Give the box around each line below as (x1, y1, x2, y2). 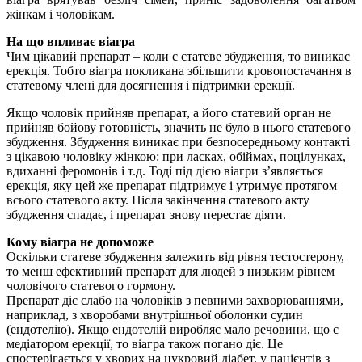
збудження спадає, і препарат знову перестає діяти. (6, 208, 286, 222)
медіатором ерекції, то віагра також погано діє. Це (6, 337, 283, 351)
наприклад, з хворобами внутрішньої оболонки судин (6, 308, 303, 322)
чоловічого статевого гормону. (6, 279, 175, 293)
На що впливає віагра (6, 35, 135, 49)
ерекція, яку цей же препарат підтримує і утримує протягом (6, 179, 337, 193)
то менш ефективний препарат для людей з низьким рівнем (6, 264, 335, 279)
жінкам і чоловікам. (6, 7, 115, 22)
